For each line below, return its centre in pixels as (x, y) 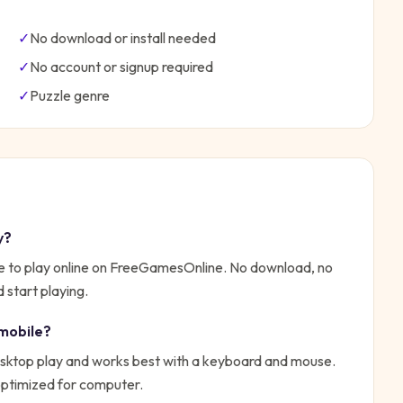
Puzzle (50, 95)
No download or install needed (123, 38)
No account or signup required (121, 67)
